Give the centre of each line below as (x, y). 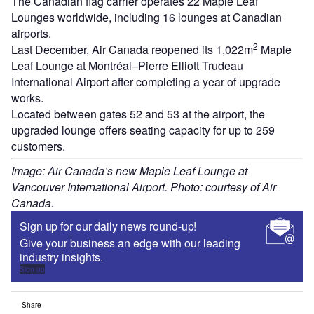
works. (27, 98)
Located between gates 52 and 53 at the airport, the (138, 114)
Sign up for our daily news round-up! (108, 226)
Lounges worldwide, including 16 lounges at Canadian (146, 18)
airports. (31, 34)
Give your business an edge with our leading (130, 243)
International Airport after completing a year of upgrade (146, 82)
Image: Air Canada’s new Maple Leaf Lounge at (129, 171)
